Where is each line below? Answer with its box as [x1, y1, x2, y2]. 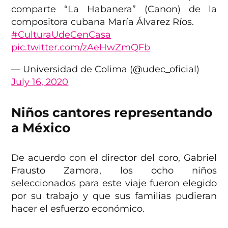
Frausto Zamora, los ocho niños [11, 165, 217, 177]
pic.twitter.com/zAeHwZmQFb [11, 42, 151, 53]
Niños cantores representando [11, 105, 213, 121]
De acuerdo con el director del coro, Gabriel [11, 152, 217, 164]
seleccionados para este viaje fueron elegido [11, 178, 217, 189]
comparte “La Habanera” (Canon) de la [11, 4, 217, 15]
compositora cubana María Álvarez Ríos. [11, 16, 194, 28]
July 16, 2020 [11, 76, 69, 88]
